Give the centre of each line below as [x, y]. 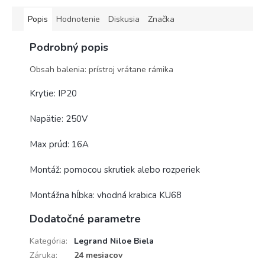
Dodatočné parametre [85, 219]
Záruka [43, 255]
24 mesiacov [98, 255]
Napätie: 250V [59, 119]
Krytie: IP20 [53, 93]
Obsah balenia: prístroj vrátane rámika [101, 69]
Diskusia [124, 19]
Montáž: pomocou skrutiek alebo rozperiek [115, 169]
